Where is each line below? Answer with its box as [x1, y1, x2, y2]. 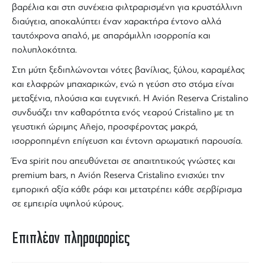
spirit [30, 156, 49, 167]
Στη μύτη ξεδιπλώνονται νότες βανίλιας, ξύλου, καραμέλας [12, 64, 245, 76]
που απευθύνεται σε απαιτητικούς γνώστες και [49, 156, 235, 167]
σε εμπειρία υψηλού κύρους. [12, 198, 124, 209]
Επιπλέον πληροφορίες [12, 228, 130, 249]
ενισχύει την [174, 170, 225, 181]
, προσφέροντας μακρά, [104, 121, 198, 132]
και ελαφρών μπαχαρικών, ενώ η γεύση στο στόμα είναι [12, 79, 234, 90]
